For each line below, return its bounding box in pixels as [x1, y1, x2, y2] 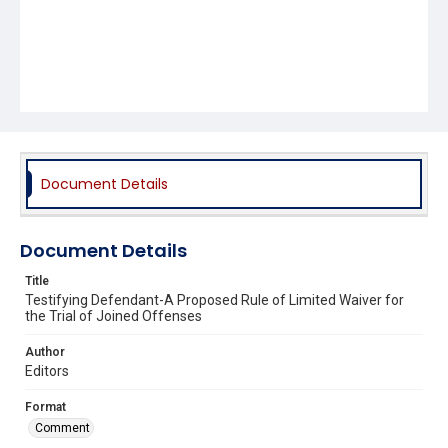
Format [25, 399, 66, 414]
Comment [35, 420, 90, 435]
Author [25, 344, 65, 359]
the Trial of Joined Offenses [25, 307, 202, 324]
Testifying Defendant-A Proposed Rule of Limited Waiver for [25, 291, 404, 308]
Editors [25, 362, 69, 379]
